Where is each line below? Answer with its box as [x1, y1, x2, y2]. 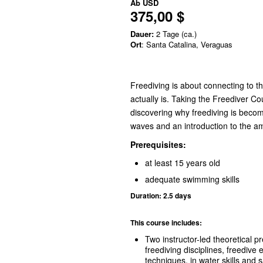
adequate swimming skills [145, 173, 240, 185]
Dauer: [130, 28, 154, 39]
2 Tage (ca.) [154, 28, 197, 39]
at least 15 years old [145, 157, 220, 168]
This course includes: [130, 217, 204, 228]
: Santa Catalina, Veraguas [141, 39, 232, 50]
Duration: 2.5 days [130, 190, 191, 201]
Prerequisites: [130, 139, 188, 150]
